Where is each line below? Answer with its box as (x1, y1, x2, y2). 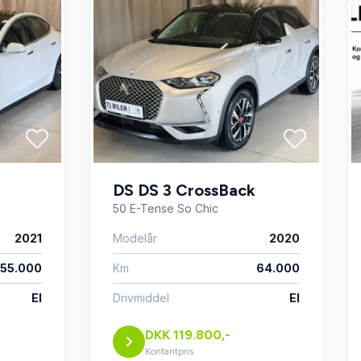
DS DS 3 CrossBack (113, 180, 255, 200)
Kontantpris (145, 346, 193, 357)
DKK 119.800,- (145, 327, 230, 342)
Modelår (113, 231, 157, 245)
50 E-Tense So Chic (113, 201, 218, 215)
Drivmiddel (113, 291, 169, 305)
